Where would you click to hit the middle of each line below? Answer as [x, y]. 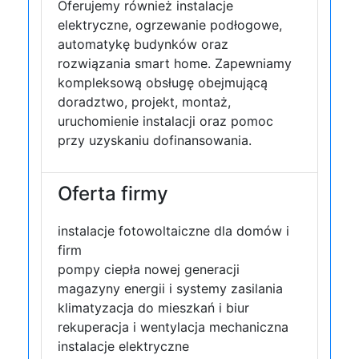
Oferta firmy [113, 194]
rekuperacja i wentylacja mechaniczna [173, 327]
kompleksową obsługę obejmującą [163, 83]
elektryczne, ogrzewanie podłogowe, [170, 25]
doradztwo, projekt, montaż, [144, 102]
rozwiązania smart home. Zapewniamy [175, 63]
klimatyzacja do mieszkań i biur [153, 308]
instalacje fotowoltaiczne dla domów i [173, 231]
